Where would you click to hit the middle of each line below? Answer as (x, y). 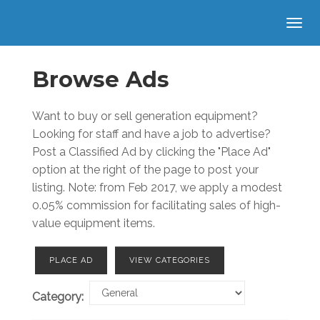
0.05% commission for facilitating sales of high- (156, 205)
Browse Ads (101, 80)
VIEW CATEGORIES (169, 260)
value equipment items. (94, 223)
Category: (58, 296)
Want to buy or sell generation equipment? (145, 116)
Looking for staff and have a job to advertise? (151, 134)
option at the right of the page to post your (145, 170)
